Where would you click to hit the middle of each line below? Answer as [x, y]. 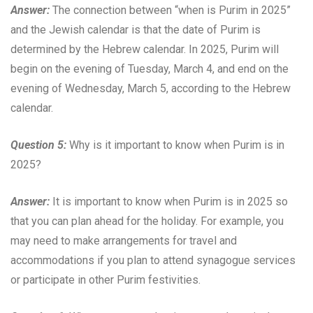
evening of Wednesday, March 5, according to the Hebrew [151, 88]
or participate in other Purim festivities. [105, 279]
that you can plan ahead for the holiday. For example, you [147, 221]
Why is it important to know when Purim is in [175, 145]
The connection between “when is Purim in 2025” [170, 10]
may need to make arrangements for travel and [124, 240]
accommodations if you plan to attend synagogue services [153, 260]
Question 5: [38, 145]
